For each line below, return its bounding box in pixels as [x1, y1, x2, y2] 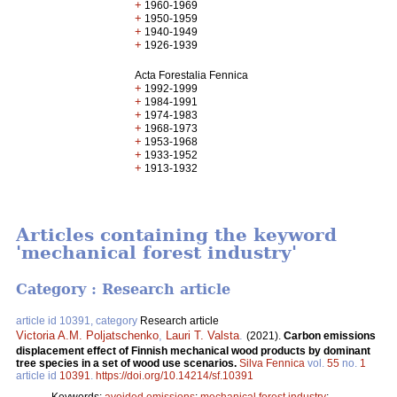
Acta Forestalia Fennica [135, 69, 249, 82]
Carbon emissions [284, 329, 376, 342]
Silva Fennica [239, 356, 305, 370]
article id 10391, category [16, 314, 140, 327]
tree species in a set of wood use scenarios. [16, 356, 239, 370]
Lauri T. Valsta [166, 328, 239, 342]
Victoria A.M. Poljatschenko [16, 328, 159, 342]
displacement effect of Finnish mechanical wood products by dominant [16, 344, 370, 357]
